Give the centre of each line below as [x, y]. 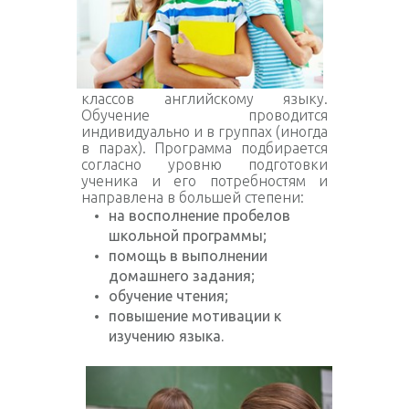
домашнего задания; [182, 276]
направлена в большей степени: [193, 197]
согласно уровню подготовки [204, 164]
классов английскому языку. [204, 99]
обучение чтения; [168, 296]
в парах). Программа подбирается [204, 148]
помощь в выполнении [188, 256]
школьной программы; [188, 236]
